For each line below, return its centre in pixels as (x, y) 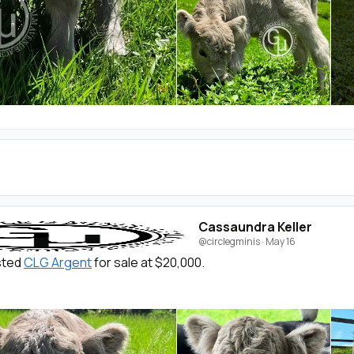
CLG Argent (58, 262)
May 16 (281, 241)
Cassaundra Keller (255, 227)
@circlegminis (229, 241)
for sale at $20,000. (148, 262)
